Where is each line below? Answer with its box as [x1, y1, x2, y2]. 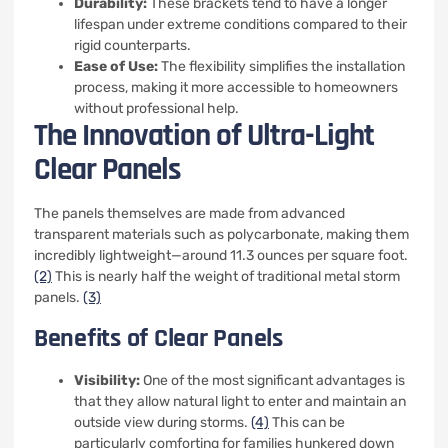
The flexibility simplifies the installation [158, 58, 405, 75]
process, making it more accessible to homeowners [74, 79, 398, 96]
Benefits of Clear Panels [34, 322, 283, 355]
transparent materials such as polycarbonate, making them [34, 226, 409, 243]
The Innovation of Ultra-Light [34, 116, 374, 156]
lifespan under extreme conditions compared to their [74, 16, 407, 33]
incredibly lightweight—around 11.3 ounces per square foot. [34, 247, 408, 264]
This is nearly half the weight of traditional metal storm [52, 268, 400, 285]
